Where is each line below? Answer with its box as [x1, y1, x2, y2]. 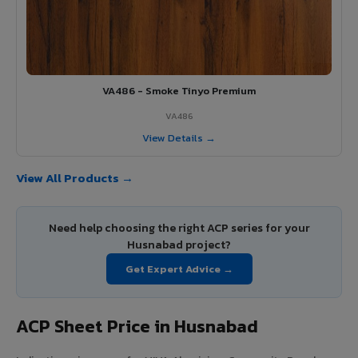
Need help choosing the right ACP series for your [48, 219, 310, 237]
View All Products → [16, 168, 133, 187]
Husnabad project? [127, 236, 231, 253]
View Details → [142, 129, 216, 145]
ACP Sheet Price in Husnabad [16, 312, 258, 340]
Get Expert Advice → [125, 261, 233, 276]
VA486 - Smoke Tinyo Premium [102, 82, 256, 98]
